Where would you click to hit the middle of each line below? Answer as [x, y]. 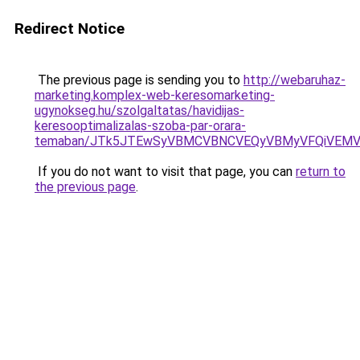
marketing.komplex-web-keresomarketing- [155, 95]
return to [321, 172]
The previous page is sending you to [139, 80]
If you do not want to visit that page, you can [165, 172]
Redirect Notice [70, 29]
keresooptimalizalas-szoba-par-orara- [140, 126]
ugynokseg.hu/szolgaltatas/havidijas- [139, 110]
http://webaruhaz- [295, 80]
